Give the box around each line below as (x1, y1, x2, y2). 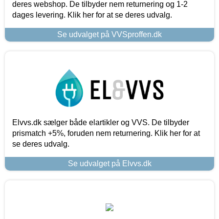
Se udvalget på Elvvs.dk (67, 159, 152, 168)
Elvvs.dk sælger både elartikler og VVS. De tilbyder (12, 118, 189, 127)
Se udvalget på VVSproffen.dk (57, 30, 162, 39)
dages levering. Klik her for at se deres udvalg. (12, 10, 172, 19)
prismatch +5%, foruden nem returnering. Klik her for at (12, 129, 200, 137)
